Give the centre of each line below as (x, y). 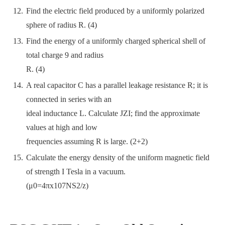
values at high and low (62, 127)
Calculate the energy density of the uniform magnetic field (118, 157)
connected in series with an (69, 99)
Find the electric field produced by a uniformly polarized (115, 11)
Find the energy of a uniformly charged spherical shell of (116, 41)
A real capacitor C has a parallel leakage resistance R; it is (117, 85)
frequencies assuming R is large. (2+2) (87, 141)
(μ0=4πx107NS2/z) (57, 186)
